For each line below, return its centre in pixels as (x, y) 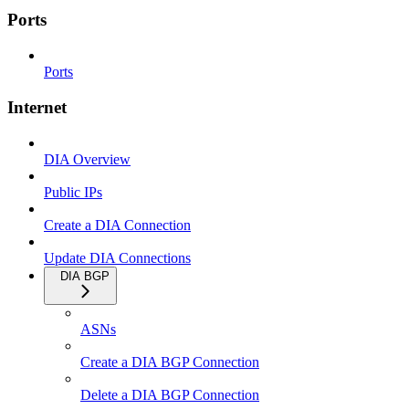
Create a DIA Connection (117, 225)
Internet (37, 107)
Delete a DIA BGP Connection (170, 394)
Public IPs (73, 192)
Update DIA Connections (117, 257)
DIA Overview (87, 159)
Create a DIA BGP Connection (170, 362)
